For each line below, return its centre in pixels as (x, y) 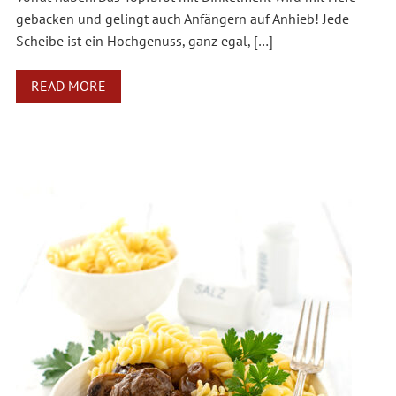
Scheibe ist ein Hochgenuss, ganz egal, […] (144, 41)
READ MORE (68, 86)
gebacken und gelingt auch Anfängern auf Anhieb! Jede (182, 19)
